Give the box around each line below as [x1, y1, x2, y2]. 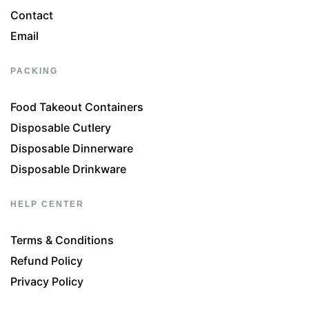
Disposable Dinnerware [10, 141, 133, 156]
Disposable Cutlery [10, 121, 111, 135]
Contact [10, 8, 53, 23]
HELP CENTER [10, 199, 84, 210]
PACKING [10, 66, 58, 77]
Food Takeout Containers [10, 100, 143, 114]
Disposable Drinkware [10, 162, 126, 177]
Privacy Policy [10, 275, 83, 289]
